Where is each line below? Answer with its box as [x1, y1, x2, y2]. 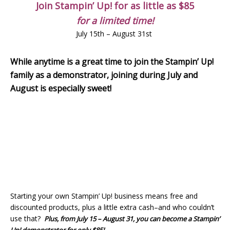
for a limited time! [76, 14, 154, 27]
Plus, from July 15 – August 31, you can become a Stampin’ [43, 214, 220, 223]
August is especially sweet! [10, 83, 111, 94]
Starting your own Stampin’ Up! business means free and [10, 191, 198, 201]
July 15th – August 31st [76, 29, 154, 39]
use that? [10, 214, 43, 223]
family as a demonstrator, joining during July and [10, 69, 198, 81]
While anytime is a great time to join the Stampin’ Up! [10, 56, 214, 67]
